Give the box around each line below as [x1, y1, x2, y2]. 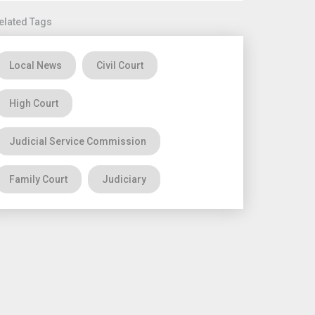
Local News [9, 60, 63, 71]
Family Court [9, 174, 68, 185]
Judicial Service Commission [9, 136, 147, 147]
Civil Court [96, 60, 144, 71]
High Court [9, 98, 59, 109]
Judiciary [102, 174, 147, 185]
